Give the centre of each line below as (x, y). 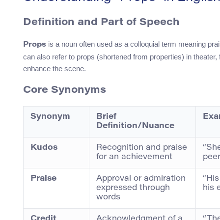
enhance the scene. (55, 69)
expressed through (133, 188)
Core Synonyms (65, 91)
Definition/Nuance (135, 126)
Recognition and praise (142, 148)
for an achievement (134, 157)
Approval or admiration (141, 179)
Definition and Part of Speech (101, 23)
